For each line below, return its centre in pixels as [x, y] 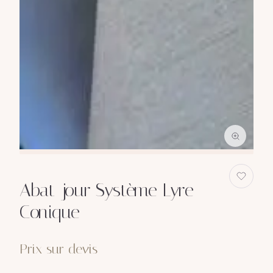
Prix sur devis [58, 249]
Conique [50, 212]
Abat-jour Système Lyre [107, 190]
